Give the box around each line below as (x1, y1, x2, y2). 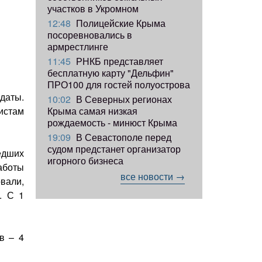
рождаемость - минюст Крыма (47, 115, 177, 129)
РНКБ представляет (74, 54, 163, 68)
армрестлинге (47, 39, 108, 53)
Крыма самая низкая (47, 104, 137, 118)
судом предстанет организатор (47, 142, 181, 156)
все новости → (120, 169, 185, 183)
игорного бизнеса (47, 153, 123, 167)
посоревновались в (47, 27, 132, 42)
